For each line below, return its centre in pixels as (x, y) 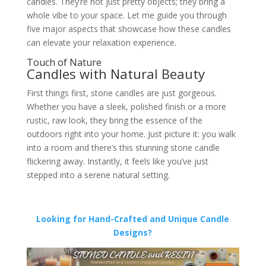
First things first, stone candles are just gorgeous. (121, 93)
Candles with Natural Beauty (115, 73)
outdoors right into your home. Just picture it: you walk (131, 134)
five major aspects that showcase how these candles (129, 28)
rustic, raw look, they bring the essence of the (114, 120)
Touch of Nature (64, 62)
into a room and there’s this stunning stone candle (123, 147)
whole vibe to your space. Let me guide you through (126, 15)
